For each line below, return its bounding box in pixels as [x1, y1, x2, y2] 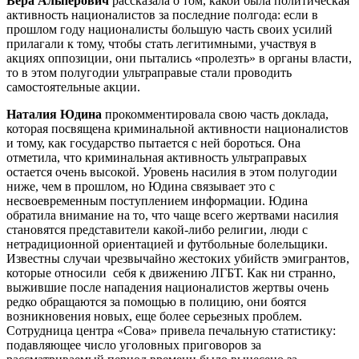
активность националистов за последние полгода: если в [6, 7, 318, 22]
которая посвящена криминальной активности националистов [6, 121, 349, 135]
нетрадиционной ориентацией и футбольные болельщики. [6, 236, 328, 251]
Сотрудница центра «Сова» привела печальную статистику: [6, 323, 336, 337]
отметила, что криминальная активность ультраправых [6, 150, 307, 164]
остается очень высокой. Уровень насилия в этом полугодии [6, 164, 337, 179]
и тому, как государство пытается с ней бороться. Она [6, 135, 301, 150]
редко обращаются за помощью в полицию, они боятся [6, 294, 306, 309]
